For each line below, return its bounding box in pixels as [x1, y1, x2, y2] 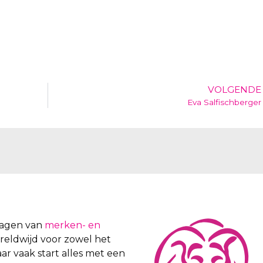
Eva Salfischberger [187, 97, 261, 107]
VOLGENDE [207, 84, 261, 96]
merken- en [45, 219, 100, 231]
